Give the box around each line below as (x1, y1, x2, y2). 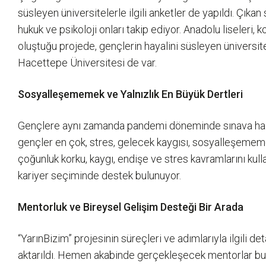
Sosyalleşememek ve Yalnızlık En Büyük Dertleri (18, 88, 245, 100)
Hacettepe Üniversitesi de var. (18, 56, 157, 69)
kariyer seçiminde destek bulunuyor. (18, 169, 183, 182)
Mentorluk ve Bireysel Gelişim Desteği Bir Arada (18, 201, 246, 213)
